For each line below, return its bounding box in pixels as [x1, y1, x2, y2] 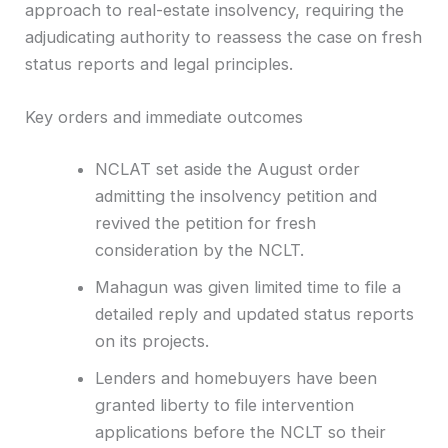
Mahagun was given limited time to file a [94, 276, 401, 297]
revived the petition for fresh [94, 212, 316, 233]
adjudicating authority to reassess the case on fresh [25, 26, 423, 47]
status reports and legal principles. [25, 53, 294, 74]
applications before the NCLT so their [94, 421, 386, 442]
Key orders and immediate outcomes [25, 106, 304, 127]
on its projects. [94, 330, 209, 351]
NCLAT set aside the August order [94, 158, 360, 179]
